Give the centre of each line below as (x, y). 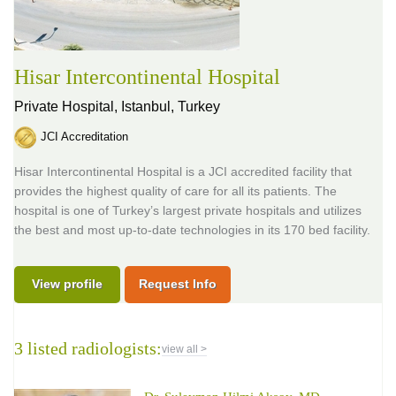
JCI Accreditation (84, 136)
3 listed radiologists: (88, 348)
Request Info (178, 284)
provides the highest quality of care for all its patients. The (175, 191)
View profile (67, 284)
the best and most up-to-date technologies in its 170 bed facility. (192, 230)
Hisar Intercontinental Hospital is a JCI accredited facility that (183, 171)
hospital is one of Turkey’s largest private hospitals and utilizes (188, 210)
